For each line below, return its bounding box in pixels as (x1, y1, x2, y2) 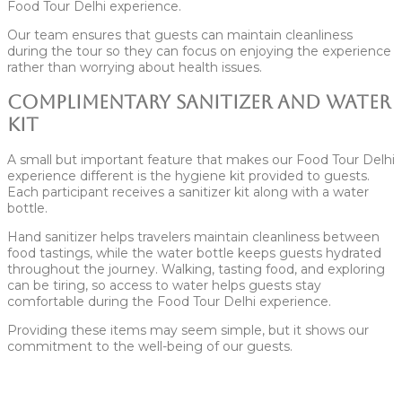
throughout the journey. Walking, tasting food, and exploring (7, 260, 385, 277)
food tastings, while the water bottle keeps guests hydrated (7, 244, 381, 261)
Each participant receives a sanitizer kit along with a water (7, 183, 369, 200)
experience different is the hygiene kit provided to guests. (7, 167, 370, 184)
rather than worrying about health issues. (7, 58, 262, 75)
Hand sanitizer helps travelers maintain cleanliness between (7, 228, 380, 245)
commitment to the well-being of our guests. (7, 337, 293, 354)
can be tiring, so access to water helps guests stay (7, 276, 321, 293)
